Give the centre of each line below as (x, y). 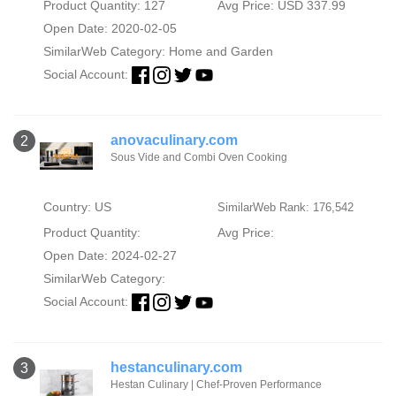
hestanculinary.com (176, 368)
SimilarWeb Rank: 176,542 (285, 208)
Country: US (77, 207)
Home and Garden (221, 51)
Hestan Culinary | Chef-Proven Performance (216, 385)
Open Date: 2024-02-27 (110, 256)
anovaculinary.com (174, 141)
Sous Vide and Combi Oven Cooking (199, 158)
